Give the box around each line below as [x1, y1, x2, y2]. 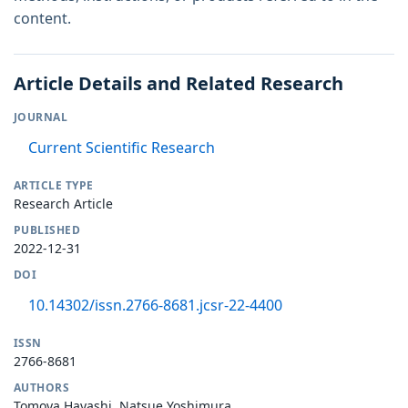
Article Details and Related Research [14, 70, 343, 96]
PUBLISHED [14, 221, 81, 238]
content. [14, 7, 71, 28]
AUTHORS [14, 379, 70, 395]
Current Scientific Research [28, 137, 215, 158]
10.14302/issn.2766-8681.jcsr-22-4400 [28, 294, 282, 315]
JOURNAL [14, 108, 68, 125]
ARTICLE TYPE [14, 177, 94, 193]
